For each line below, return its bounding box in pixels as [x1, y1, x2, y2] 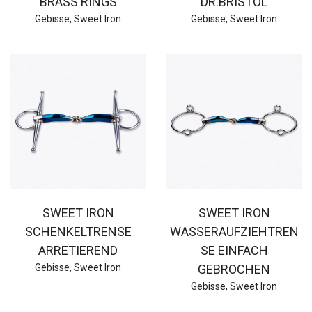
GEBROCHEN [198, 261, 270, 276]
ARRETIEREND [38, 242, 118, 258]
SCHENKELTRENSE [24, 224, 132, 239]
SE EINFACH [200, 242, 268, 258]
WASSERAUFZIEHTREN [169, 224, 299, 239]
